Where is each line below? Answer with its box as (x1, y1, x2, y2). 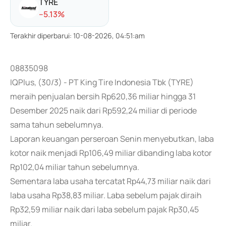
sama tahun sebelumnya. (10, 119, 103, 130)
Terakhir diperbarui (10, 31, 70, 40)
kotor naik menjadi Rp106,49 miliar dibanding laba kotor (10, 147, 212, 158)
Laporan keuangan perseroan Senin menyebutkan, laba (10, 133, 214, 144)
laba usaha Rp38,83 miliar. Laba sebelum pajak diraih (10, 190, 202, 201)
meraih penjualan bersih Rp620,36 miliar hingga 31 (10, 91, 196, 102)
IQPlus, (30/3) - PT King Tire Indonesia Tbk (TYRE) (10, 77, 194, 88)
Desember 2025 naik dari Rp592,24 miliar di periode (10, 105, 197, 116)
